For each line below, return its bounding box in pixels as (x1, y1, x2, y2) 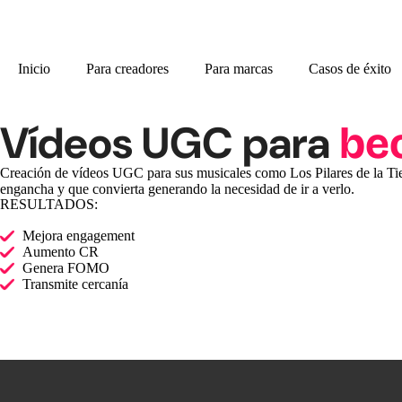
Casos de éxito (309, 61, 391, 76)
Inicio (18, 61, 50, 76)
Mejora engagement (22, 228, 135, 243)
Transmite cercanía (22, 276, 128, 292)
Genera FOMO (22, 260, 109, 275)
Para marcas (205, 61, 273, 76)
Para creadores (86, 61, 169, 76)
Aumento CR (22, 244, 99, 259)
